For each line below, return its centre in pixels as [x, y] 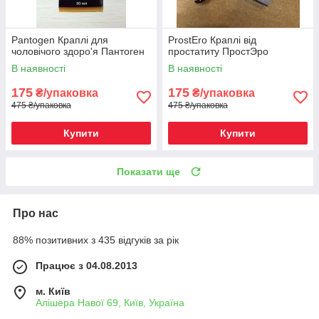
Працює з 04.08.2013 [87, 265]
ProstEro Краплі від [212, 40]
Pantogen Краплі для [60, 40]
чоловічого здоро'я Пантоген [78, 51]
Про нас [36, 213]
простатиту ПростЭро [218, 51]
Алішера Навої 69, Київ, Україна [110, 302]
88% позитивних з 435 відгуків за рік [96, 240]
